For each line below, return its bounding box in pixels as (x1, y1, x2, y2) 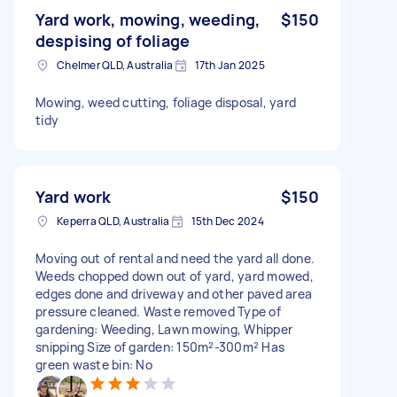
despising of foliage (35, 29, 190, 51)
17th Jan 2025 (194, 57, 265, 73)
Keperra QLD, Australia (57, 213, 170, 229)
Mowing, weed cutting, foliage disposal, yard (35, 93, 296, 111)
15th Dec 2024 (191, 213, 264, 229)
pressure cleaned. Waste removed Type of (35, 302, 281, 320)
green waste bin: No (35, 355, 152, 373)
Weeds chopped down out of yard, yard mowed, (35, 267, 314, 284)
